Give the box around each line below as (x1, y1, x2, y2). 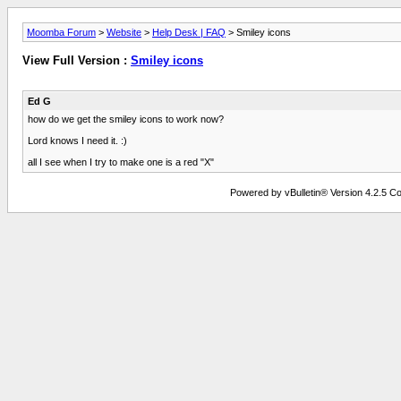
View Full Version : (22, 54, 131, 68)
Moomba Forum (27, 27, 96, 38)
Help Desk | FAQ (152, 27, 226, 38)
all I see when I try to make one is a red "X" (28, 156, 214, 167)
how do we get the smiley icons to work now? (28, 113, 224, 124)
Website (107, 27, 141, 38)
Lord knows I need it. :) (28, 134, 127, 146)
